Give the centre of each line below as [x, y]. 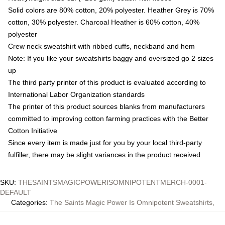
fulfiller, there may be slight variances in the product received [104, 155]
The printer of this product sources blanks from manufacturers [106, 107]
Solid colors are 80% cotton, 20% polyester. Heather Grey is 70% [111, 10]
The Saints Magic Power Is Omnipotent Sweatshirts [131, 203]
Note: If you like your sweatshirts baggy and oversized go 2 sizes [111, 59]
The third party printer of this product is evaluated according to [107, 83]
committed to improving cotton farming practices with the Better [108, 119]
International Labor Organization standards [76, 95]
